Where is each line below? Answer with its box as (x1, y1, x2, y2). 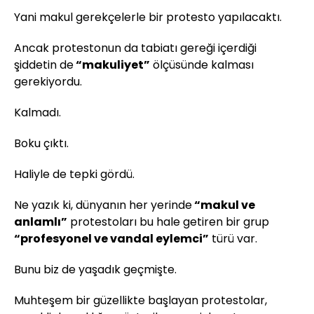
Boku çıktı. (14, 135, 69, 151)
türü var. (209, 231, 257, 247)
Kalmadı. (14, 104, 61, 121)
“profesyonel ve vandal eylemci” (14, 231, 209, 247)
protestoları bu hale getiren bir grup (67, 214, 269, 230)
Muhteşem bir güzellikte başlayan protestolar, (14, 292, 267, 308)
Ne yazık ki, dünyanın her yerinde (14, 197, 192, 213)
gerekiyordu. (14, 74, 82, 90)
